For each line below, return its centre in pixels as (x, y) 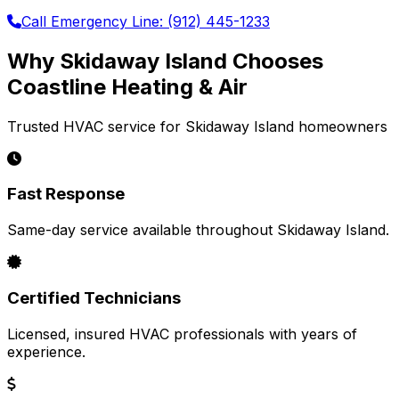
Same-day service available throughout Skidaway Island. (198, 230)
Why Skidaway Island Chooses (165, 61)
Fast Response (66, 194)
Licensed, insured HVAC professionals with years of (182, 334)
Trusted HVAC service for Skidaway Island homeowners (197, 126)
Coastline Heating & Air (127, 86)
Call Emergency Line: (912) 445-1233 (146, 21)
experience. (46, 351)
